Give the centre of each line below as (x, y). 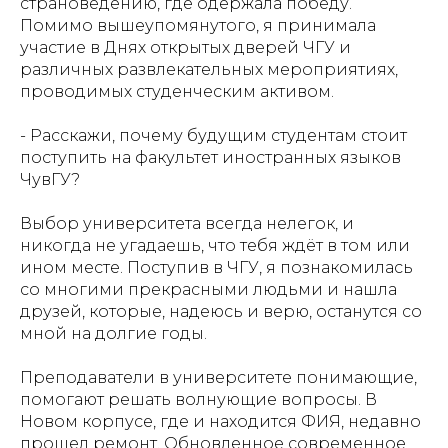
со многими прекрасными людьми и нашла (208, 289)
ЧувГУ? (50, 179)
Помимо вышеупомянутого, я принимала (198, 25)
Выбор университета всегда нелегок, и (187, 223)
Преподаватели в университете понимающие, (218, 377)
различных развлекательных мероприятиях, (209, 69)
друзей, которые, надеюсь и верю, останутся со (221, 311)
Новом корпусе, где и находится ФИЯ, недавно (220, 421)
